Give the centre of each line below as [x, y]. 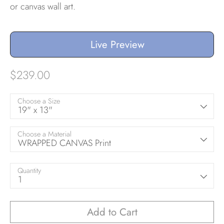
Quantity [29, 171]
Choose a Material [44, 134]
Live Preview [117, 44]
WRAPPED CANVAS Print [64, 143]
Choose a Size [39, 101]
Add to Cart [112, 212]
